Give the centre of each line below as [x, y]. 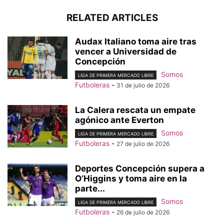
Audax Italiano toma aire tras [136, 41]
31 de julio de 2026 [143, 85]
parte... [90, 189]
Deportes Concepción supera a [140, 169]
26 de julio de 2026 [143, 212]
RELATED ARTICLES [112, 17]
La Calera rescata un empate [135, 110]
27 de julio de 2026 [143, 144]
